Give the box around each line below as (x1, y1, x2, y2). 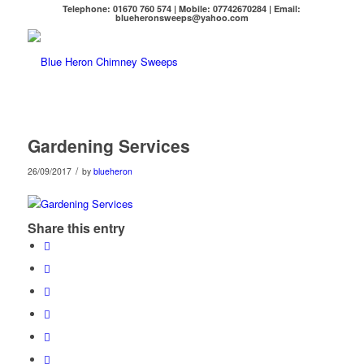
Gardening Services (27, 133, 190, 158)
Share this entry (27, 219, 125, 238)
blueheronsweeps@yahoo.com (115, 11, 249, 24)
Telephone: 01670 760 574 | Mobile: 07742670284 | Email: (63, 2, 301, 15)
